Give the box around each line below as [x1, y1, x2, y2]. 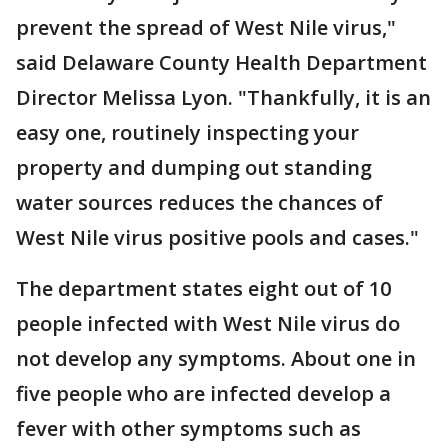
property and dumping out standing [16, 154, 372, 182]
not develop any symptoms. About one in [16, 345, 416, 373]
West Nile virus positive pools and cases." [16, 224, 419, 252]
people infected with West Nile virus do [16, 310, 400, 338]
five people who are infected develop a [16, 380, 391, 408]
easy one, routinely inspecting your [16, 119, 359, 147]
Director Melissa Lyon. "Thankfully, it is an [16, 84, 431, 112]
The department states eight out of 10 [16, 275, 391, 303]
